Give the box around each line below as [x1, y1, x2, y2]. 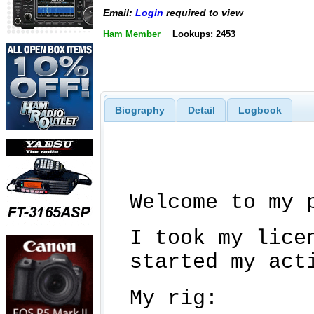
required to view [163, 7, 243, 19]
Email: [103, 7, 135, 19]
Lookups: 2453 [172, 28, 235, 39]
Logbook [238, 104, 282, 116]
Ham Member [103, 28, 161, 39]
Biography [114, 104, 165, 116]
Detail [187, 104, 215, 116]
